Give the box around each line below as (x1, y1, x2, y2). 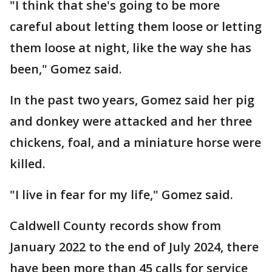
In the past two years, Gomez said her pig (10, 91, 254, 108)
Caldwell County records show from (10, 217, 221, 234)
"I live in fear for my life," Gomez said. (10, 186, 233, 203)
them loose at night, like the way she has (10, 39, 251, 56)
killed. (10, 155, 46, 172)
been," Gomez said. (10, 60, 122, 77)
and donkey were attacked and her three (10, 112, 252, 129)
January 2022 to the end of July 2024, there (10, 238, 259, 255)
